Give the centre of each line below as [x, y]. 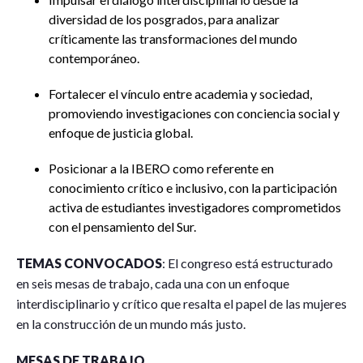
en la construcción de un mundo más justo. [131, 324]
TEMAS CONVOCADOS [89, 263]
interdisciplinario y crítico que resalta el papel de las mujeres [181, 303]
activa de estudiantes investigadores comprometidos [195, 207]
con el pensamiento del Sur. [122, 226]
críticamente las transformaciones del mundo [173, 38]
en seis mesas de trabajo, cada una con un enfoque [153, 283]
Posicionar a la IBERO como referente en [161, 168]
